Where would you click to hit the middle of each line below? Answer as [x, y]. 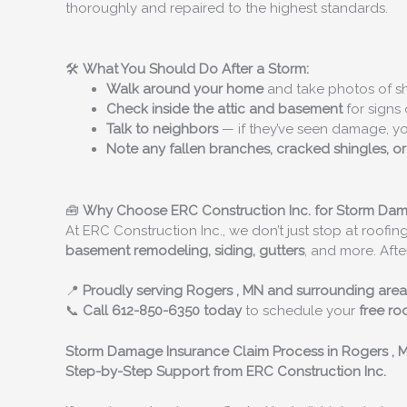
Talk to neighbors [162, 129]
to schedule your [300, 311]
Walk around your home [185, 89]
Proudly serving [134, 291]
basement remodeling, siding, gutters [185, 250]
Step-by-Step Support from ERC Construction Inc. [226, 371]
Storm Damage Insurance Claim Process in [203, 351]
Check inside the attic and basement [224, 109]
